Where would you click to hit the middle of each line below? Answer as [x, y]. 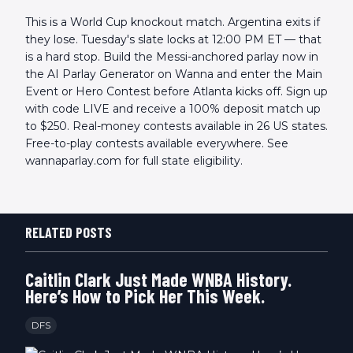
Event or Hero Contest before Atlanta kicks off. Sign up [176, 92]
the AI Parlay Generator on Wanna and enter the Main [174, 74]
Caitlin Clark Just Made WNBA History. [158, 280]
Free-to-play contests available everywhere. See [157, 144]
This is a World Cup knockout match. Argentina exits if [173, 22]
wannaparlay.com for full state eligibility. [134, 161]
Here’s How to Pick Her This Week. [145, 296]
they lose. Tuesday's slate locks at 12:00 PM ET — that [173, 40]
